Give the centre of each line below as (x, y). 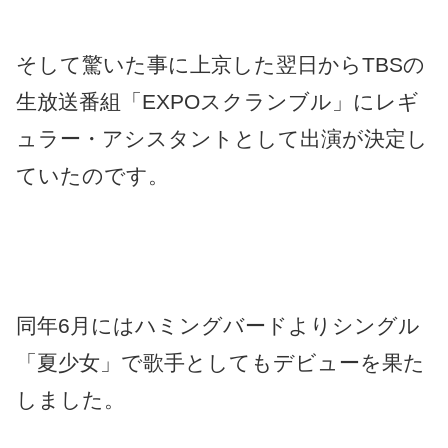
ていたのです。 (92, 176)
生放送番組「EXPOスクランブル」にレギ (217, 102)
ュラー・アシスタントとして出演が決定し (222, 139)
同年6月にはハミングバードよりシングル (218, 325)
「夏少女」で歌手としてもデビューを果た (220, 362)
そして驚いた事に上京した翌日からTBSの (220, 65)
